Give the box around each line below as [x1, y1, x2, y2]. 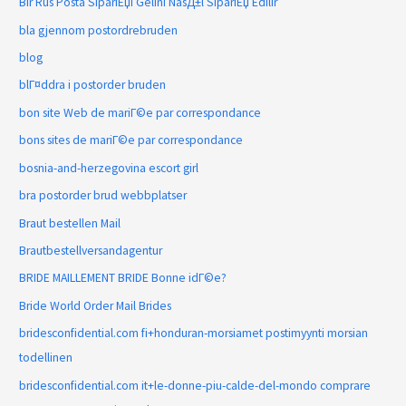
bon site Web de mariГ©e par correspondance [19, 104, 262, 121]
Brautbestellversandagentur [19, 242, 163, 258]
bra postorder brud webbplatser [19, 188, 188, 204]
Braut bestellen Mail [19, 215, 121, 231]
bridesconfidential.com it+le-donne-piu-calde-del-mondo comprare [19, 377, 372, 393]
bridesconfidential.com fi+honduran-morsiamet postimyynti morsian [19, 325, 369, 342]
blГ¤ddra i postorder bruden [19, 77, 167, 93]
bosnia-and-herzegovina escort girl [19, 159, 199, 176]
